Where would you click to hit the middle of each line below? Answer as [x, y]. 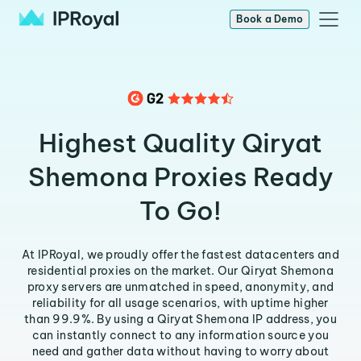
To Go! [180, 210]
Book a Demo [270, 19]
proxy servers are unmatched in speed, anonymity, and [180, 287]
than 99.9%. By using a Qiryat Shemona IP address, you [180, 319]
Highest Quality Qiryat [180, 143]
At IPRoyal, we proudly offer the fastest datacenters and [180, 255]
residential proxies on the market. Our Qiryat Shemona [180, 271]
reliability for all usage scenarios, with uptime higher [180, 303]
